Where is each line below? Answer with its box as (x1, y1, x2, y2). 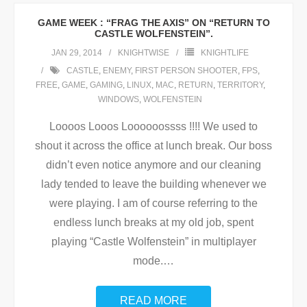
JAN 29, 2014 (51, 48, 102, 58)
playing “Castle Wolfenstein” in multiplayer (51, 236, 256, 247)
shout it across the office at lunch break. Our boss (35, 140, 272, 151)
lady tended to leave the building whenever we (40, 178, 267, 190)
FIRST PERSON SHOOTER (134, 66, 238, 75)
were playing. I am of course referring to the (49, 197, 258, 209)
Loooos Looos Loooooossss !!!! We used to (49, 121, 258, 132)
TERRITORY (217, 80, 263, 90)
